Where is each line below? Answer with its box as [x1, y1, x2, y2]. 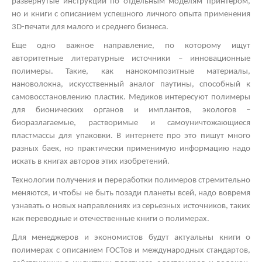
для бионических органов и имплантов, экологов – [12, 105, 250, 115]
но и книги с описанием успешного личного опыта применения [12, 9, 250, 19]
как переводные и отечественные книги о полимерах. [12, 214, 209, 223]
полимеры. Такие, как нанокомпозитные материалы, [12, 67, 250, 76]
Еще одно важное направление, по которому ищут [12, 41, 250, 50]
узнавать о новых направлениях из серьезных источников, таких [12, 201, 250, 211]
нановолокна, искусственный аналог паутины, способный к [12, 80, 250, 89]
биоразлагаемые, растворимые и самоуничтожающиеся [12, 118, 250, 127]
